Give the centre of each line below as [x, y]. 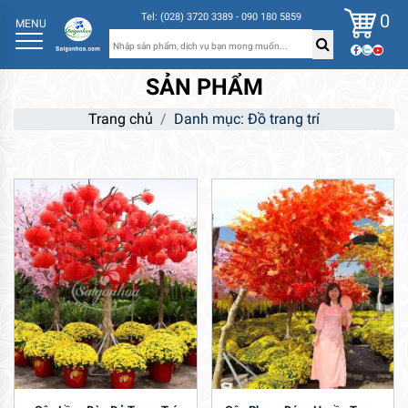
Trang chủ [121, 119]
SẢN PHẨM [204, 87]
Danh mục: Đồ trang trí [247, 119]
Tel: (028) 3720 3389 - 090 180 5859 [221, 17]
